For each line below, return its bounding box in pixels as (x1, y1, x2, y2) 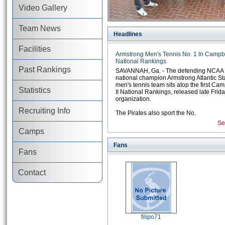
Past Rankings (12, 65, 71, 74)
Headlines (110, 31, 142, 38)
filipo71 (141, 213, 161, 221)
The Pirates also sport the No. (115, 109, 196, 117)
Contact (12, 168, 46, 177)
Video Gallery (12, 4, 67, 12)
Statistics (12, 86, 51, 94)
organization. (115, 95, 151, 103)
